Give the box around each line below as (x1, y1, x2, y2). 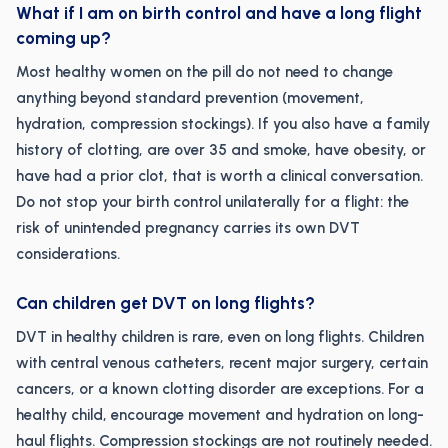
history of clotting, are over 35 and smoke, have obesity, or (16, 141, 426, 159)
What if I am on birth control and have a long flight (16, 3, 422, 23)
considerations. (16, 245, 120, 263)
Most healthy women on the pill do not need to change (16, 63, 393, 81)
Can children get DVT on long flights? (16, 293, 315, 313)
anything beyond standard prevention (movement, (16, 89, 364, 107)
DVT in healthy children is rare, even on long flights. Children (16, 328, 424, 346)
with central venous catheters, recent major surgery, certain (16, 354, 428, 372)
